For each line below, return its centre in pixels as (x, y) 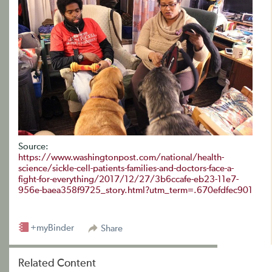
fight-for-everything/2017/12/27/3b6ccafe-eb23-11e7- (128, 179)
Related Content (57, 263)
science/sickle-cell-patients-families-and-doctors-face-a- (126, 168)
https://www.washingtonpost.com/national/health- (121, 157)
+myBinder (52, 228)
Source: (33, 146)
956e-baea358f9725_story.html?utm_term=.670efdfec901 (135, 190)
